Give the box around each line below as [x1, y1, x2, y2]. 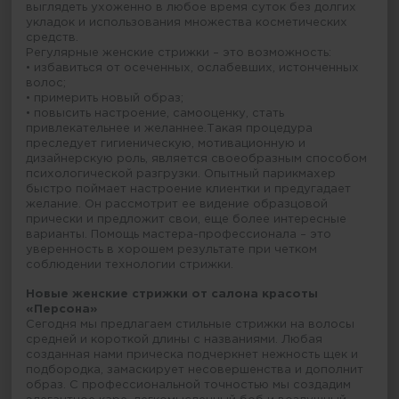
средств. [26, 32, 79, 44]
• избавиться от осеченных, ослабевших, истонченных [26, 62, 360, 74]
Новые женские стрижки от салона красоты [26, 289, 319, 300]
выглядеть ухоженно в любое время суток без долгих [26, 2, 357, 13]
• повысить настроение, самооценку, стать [26, 108, 285, 119]
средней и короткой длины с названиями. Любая [26, 334, 323, 346]
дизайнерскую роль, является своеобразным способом [26, 153, 368, 165]
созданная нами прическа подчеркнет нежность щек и [26, 349, 359, 361]
